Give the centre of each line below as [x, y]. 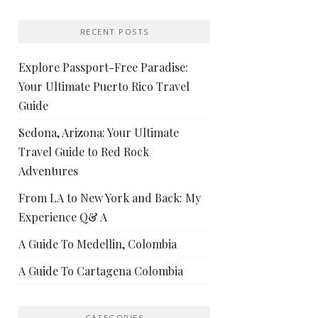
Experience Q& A [63, 217]
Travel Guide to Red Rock [84, 152]
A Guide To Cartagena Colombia [101, 271]
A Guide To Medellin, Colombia [98, 244]
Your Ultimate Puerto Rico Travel [104, 86]
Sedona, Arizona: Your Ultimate [99, 132]
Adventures [48, 171]
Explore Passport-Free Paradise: [103, 67]
